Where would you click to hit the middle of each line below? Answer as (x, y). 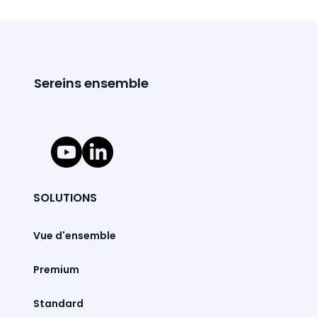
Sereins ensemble (91, 83)
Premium (57, 270)
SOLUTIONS (65, 197)
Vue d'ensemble (75, 236)
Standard (59, 304)
